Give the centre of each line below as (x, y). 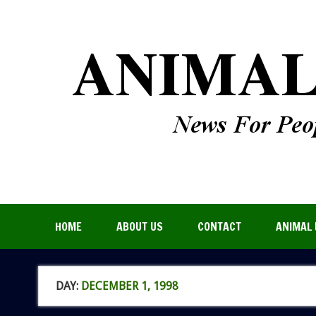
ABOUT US (139, 227)
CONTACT (219, 227)
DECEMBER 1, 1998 (129, 286)
